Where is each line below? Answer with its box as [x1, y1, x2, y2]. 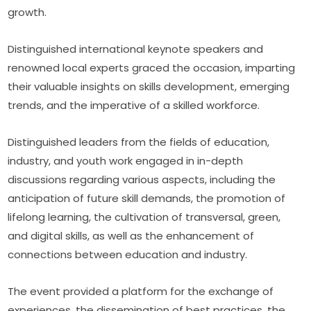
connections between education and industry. [8, 247, 248, 262]
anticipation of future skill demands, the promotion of [8, 191, 286, 206]
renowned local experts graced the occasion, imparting [8, 60, 296, 76]
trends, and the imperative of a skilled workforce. [8, 98, 260, 113]
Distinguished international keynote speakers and [8, 42, 264, 57]
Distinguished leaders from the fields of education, [8, 135, 270, 150]
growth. [8, 5, 47, 20]
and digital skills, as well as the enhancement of [8, 228, 255, 244]
